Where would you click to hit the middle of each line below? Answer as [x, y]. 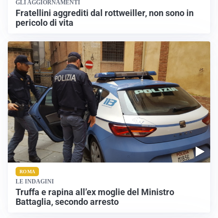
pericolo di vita [45, 23]
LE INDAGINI [35, 182]
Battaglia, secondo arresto [67, 202]
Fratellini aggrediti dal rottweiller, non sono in [105, 13]
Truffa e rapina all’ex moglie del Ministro [95, 192]
